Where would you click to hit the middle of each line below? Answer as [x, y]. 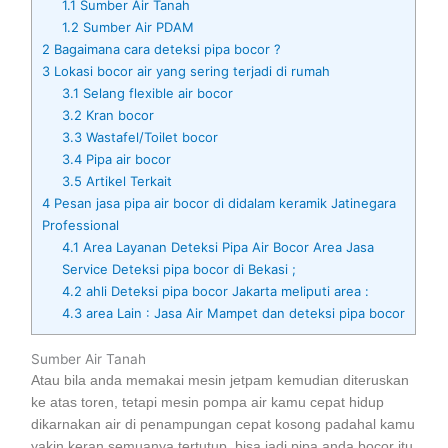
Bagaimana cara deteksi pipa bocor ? [166, 48]
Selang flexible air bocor [155, 92]
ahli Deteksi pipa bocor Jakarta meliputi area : [225, 290]
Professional [81, 224]
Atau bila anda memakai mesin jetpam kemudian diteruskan [220, 380]
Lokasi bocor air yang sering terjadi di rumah [190, 70]
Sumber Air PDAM [136, 26]
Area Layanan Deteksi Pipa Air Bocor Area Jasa [226, 246]
